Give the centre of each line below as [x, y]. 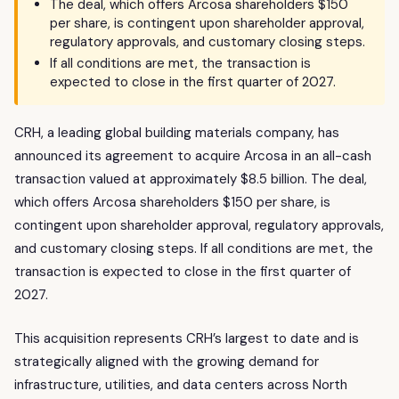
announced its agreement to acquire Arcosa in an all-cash [193, 156]
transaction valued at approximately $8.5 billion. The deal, [191, 179]
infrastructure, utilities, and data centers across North [181, 384]
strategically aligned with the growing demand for [167, 361]
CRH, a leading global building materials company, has [177, 133]
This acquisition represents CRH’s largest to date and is [187, 338]
